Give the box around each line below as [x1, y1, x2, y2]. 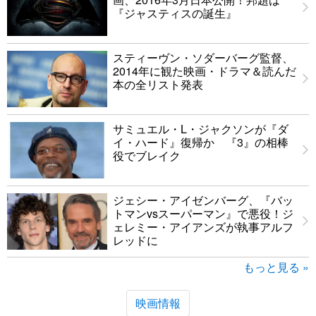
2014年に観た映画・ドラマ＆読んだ [113, 63, 296, 79]
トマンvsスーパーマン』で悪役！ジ [113, 205, 293, 221]
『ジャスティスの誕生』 [113, 5, 237, 21]
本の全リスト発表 [113, 76, 203, 92]
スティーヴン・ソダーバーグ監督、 [113, 49, 293, 66]
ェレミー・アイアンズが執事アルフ [113, 219, 293, 235]
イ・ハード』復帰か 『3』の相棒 [113, 134, 288, 150]
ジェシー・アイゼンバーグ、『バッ [113, 192, 293, 208]
